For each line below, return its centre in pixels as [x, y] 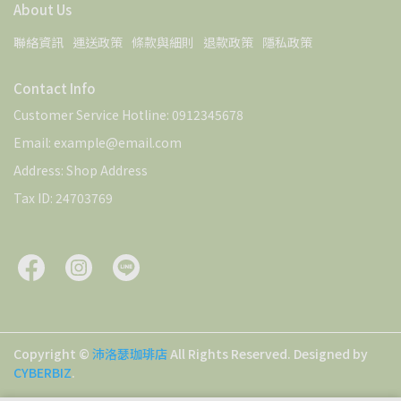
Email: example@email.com [98, 142]
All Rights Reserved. [230, 353]
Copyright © [51, 353]
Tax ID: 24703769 [63, 197]
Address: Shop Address [81, 170]
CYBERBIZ [43, 372]
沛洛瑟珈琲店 [130, 353]
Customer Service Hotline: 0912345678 [128, 114]
